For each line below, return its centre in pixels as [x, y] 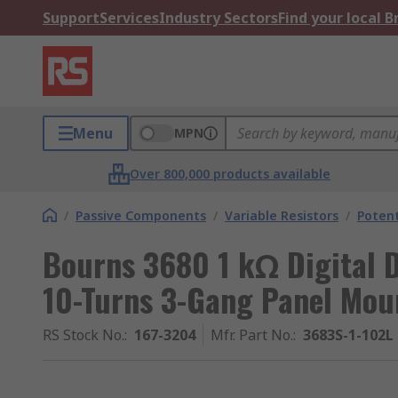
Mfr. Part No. [252, 335]
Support [71, 18]
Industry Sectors [219, 18]
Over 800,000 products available [231, 174]
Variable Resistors [282, 215]
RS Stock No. [84, 335]
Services [129, 18]
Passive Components [141, 215]
